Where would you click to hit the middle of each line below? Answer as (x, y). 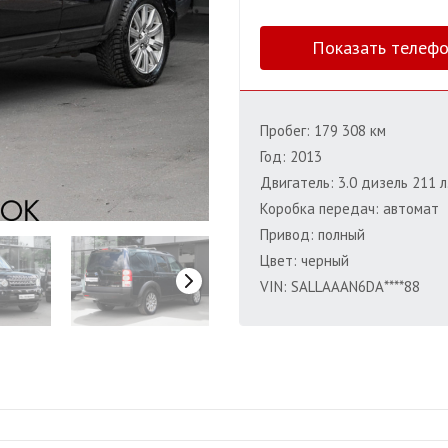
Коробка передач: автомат (349, 208)
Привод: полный (312, 234)
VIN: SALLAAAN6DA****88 (339, 286)
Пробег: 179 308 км (322, 130)
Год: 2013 (290, 156)
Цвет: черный (304, 260)
